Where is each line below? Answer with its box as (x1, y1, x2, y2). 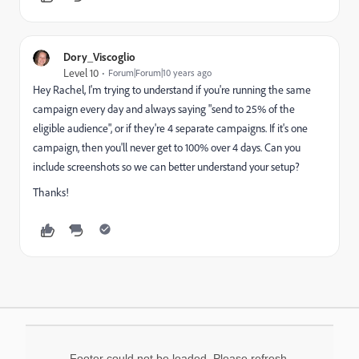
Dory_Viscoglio (63, 50, 135, 63)
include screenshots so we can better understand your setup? (33, 159, 300, 174)
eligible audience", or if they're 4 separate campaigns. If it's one (33, 121, 308, 135)
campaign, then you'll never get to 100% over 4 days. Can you (33, 140, 301, 155)
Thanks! (33, 185, 69, 200)
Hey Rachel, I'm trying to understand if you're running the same (33, 83, 311, 97)
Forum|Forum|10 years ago (108, 67, 212, 79)
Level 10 (63, 66, 99, 80)
